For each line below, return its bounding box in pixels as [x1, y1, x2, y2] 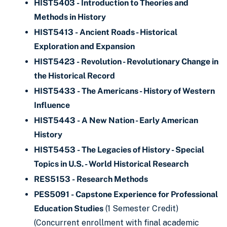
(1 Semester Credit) [103, 204, 178, 213]
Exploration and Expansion [34, 42, 135, 51]
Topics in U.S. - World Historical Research [34, 159, 188, 169]
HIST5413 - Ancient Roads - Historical [34, 27, 177, 37]
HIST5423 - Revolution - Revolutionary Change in [34, 57, 218, 66]
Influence [34, 100, 70, 110]
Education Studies [34, 204, 103, 213]
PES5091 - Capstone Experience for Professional [34, 190, 218, 199]
